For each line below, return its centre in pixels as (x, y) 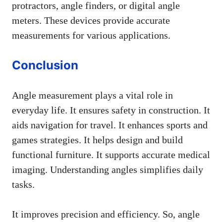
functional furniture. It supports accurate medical (111, 154)
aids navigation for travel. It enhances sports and (110, 125)
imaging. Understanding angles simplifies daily (108, 169)
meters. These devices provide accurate (91, 20)
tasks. (23, 184)
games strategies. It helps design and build (97, 139)
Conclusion (45, 65)
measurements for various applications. (91, 35)
